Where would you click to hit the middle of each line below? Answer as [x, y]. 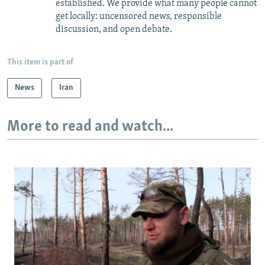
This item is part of [40, 62]
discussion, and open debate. [114, 29]
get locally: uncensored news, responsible [139, 16]
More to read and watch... [90, 127]
